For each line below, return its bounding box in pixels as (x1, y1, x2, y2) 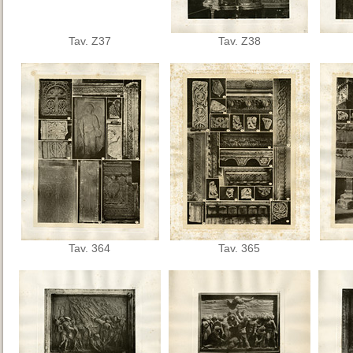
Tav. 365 (218, 242, 261, 255)
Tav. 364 (69, 242, 111, 255)
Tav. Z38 (218, 35, 261, 47)
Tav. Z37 (69, 35, 111, 47)
